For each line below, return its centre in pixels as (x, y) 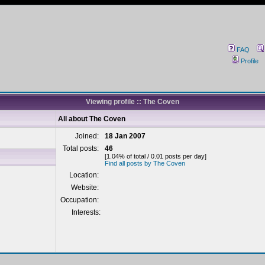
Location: (85, 175)
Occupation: (80, 200)
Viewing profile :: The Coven (132, 102)
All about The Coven (92, 119)
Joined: (88, 136)
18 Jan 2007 (125, 136)
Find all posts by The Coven (145, 163)
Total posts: (82, 148)
